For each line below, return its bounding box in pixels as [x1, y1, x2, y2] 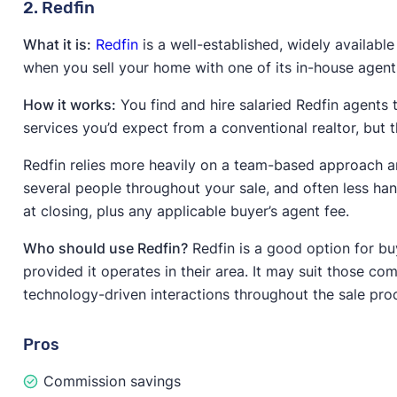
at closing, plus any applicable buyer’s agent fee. [22, 201, 349, 220]
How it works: [22, 95, 116, 113]
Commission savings [43, 371, 181, 390]
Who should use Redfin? [22, 238, 188, 257]
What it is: [22, 35, 91, 53]
